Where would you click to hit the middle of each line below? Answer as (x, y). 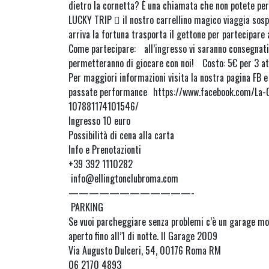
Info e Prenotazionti (105, 150)
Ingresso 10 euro (99, 121)
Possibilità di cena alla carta (121, 135)
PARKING (86, 207)
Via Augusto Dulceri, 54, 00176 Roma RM (145, 251)
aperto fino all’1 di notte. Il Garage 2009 (143, 236)
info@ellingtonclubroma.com (123, 179)
